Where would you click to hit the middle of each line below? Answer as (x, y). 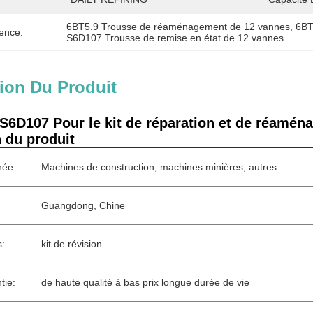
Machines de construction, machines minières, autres (159, 167)
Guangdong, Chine (83, 205)
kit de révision (72, 244)
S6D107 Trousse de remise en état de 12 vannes (175, 38)
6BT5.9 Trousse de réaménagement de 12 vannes (179, 27)
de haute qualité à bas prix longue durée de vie (145, 282)
